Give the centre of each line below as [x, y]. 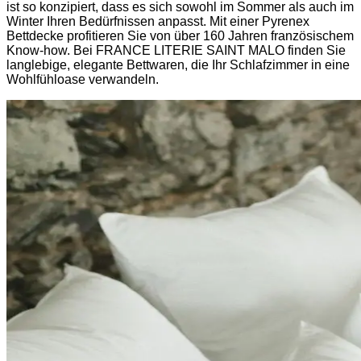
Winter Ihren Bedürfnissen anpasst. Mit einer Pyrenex [158, 21]
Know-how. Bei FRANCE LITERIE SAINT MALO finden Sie [176, 50]
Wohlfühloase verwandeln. [83, 79]
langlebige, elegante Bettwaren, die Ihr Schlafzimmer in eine [178, 64]
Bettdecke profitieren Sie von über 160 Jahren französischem [180, 35]
